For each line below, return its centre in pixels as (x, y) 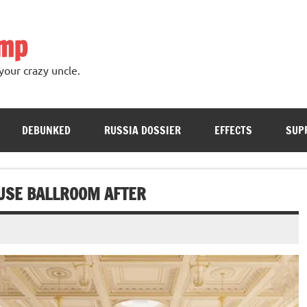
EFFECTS (233, 131)
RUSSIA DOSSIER (142, 131)
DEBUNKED (46, 131)
